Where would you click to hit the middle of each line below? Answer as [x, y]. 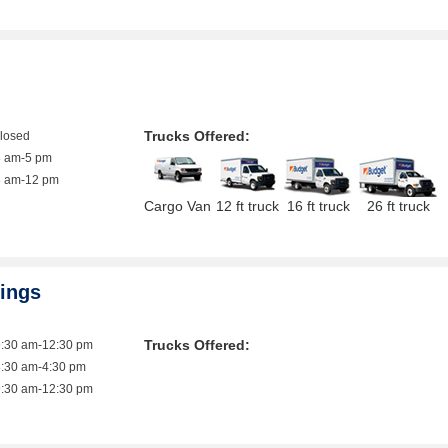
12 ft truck [248, 206]
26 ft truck [398, 206]
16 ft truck [318, 206]
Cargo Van [178, 206]
